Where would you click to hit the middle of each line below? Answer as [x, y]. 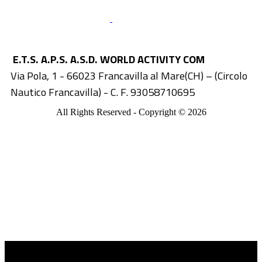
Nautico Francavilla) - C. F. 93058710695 [103, 92]
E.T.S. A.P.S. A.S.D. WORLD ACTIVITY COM [108, 59]
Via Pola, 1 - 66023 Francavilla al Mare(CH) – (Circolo [129, 75]
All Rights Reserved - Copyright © [122, 112]
